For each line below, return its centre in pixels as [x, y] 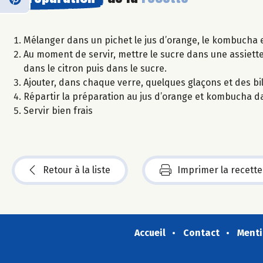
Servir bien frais [58, 111]
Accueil [150, 233]
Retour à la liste [77, 170]
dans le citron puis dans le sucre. [95, 68]
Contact [201, 233]
